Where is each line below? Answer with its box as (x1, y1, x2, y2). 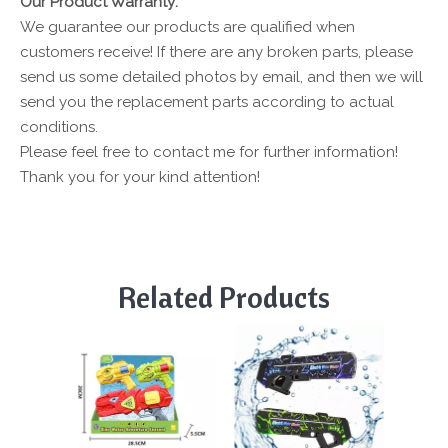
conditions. (20, 118, 98, 136)
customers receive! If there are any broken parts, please (20, 43, 413, 61)
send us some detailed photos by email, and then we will (20, 68, 423, 86)
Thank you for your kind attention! (20, 168, 260, 186)
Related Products (118, 278, 330, 316)
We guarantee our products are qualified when (20, 18, 355, 36)
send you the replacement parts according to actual (20, 93, 394, 111)
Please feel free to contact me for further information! (20, 143, 406, 161)
